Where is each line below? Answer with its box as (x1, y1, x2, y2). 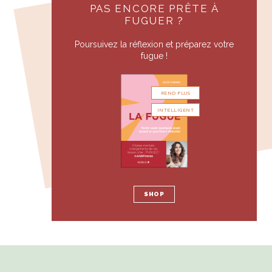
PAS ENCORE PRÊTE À (89, 2, 219, 15)
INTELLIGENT (157, 106, 194, 113)
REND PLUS (160, 89, 191, 96)
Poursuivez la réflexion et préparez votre (75, 39, 234, 49)
